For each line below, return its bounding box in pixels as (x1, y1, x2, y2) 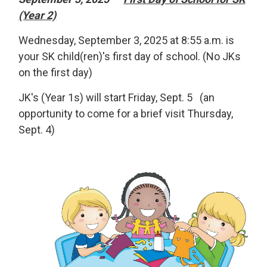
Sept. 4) (18, 123, 55, 136)
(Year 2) (18, 9, 57, 21)
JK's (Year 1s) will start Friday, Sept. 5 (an (18, 91, 215, 104)
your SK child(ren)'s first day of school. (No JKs (18, 50, 241, 63)
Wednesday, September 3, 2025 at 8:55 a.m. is (18, 34, 235, 46)
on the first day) (18, 66, 93, 79)
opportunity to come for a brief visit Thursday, (18, 107, 234, 120)
